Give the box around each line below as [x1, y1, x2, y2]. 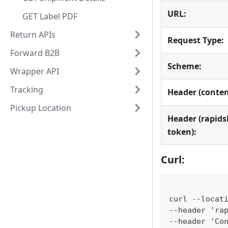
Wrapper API [10, 66, 59, 77]
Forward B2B [10, 47, 60, 59]
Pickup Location [10, 102, 71, 113]
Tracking [10, 84, 43, 95]
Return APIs [10, 29, 55, 40]
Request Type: [167, 35, 224, 46]
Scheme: [167, 61, 202, 72]
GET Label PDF [22, 11, 77, 22]
